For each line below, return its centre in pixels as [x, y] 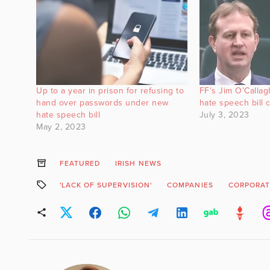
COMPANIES [190, 185]
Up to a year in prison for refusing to [110, 90]
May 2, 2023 [61, 127]
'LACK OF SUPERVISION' [106, 185]
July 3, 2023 [224, 115]
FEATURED [80, 163]
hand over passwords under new [102, 102]
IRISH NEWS [138, 163]
